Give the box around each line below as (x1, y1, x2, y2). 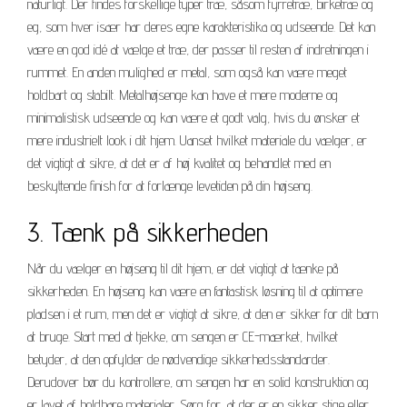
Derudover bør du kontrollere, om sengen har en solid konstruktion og (27, 372, 369, 391)
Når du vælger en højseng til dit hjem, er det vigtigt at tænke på (27, 259, 338, 277)
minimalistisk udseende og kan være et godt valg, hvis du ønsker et (27, 108, 360, 126)
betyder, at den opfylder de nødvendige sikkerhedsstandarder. (27, 350, 330, 368)
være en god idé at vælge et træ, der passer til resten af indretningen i (27, 40, 369, 58)
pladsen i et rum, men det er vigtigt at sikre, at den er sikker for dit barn (27, 304, 378, 323)
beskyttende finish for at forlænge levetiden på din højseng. (27, 176, 313, 194)
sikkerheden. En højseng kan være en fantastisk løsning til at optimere (27, 282, 362, 300)
